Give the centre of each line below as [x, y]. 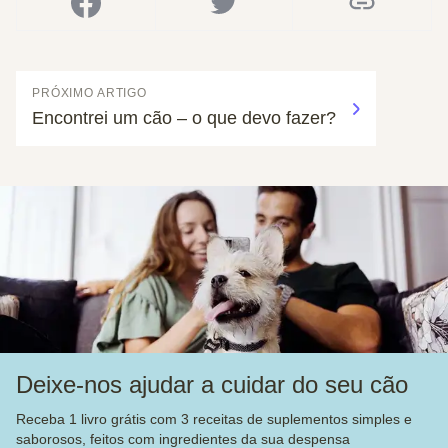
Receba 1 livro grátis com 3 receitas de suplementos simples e [214, 418]
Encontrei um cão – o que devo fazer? [184, 118]
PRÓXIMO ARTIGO [90, 93]
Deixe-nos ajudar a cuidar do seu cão [212, 384]
